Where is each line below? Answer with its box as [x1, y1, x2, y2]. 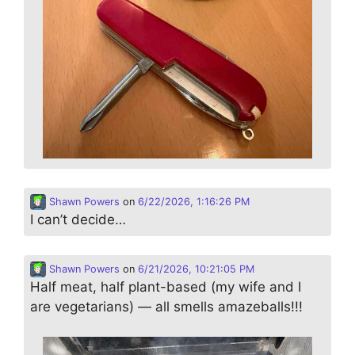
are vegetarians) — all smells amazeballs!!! [30, 298, 303, 315]
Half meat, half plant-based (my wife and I [30, 278, 301, 295]
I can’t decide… [30, 211, 126, 227]
